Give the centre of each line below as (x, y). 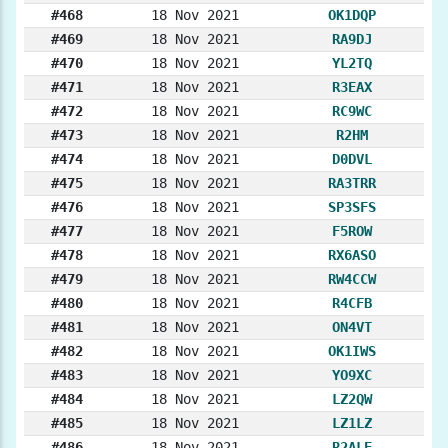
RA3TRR (352, 183)
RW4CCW (352, 279)
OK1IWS (352, 351)
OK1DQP (352, 15)
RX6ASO (352, 255)
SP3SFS (352, 207)
